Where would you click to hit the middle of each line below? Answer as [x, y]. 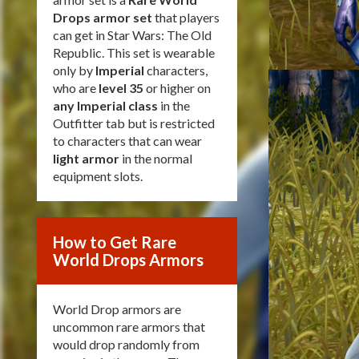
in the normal [156, 158]
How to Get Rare [115, 242]
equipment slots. [98, 176]
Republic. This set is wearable [134, 52]
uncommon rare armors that [129, 327]
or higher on [177, 88]
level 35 [121, 88]
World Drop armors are [117, 309]
